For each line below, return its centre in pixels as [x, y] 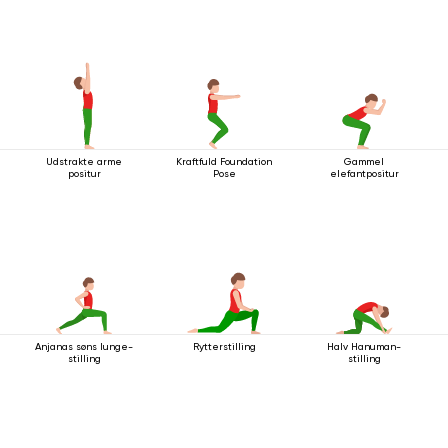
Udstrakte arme [84, 161]
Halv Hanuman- [364, 346]
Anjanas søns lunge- [84, 346]
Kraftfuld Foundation [224, 161]
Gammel [364, 161]
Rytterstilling [224, 346]
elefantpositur [364, 173]
